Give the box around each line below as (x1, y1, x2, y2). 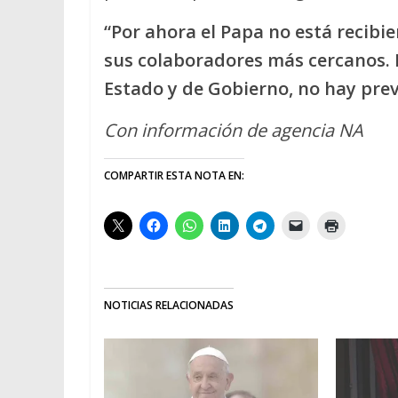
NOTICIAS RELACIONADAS (104, 298, 234, 314)
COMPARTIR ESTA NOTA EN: (104, 168, 244, 184)
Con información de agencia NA (104, 118, 363, 143)
